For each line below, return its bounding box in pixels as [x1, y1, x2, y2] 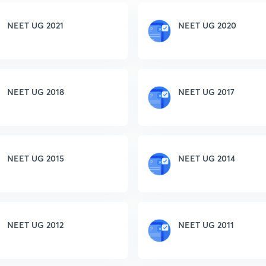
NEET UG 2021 [7, 20, 64, 31]
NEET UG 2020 [178, 20, 236, 31]
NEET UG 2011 [178, 219, 234, 230]
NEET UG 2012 [7, 219, 64, 230]
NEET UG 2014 [178, 153, 235, 164]
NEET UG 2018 [7, 86, 64, 97]
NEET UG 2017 [178, 86, 235, 97]
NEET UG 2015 [7, 153, 64, 164]
